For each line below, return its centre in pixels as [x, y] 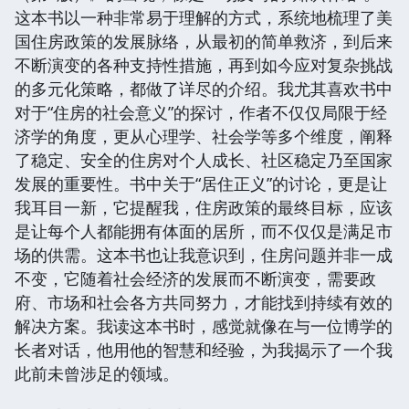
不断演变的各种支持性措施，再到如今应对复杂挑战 [204, 64]
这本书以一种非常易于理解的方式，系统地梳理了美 [204, 17]
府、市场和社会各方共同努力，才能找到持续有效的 [204, 302]
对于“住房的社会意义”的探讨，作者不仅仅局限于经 [201, 112]
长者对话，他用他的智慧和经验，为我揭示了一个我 [204, 349]
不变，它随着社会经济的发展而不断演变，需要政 [195, 278]
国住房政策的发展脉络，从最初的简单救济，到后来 [204, 41]
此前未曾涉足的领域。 [97, 373]
